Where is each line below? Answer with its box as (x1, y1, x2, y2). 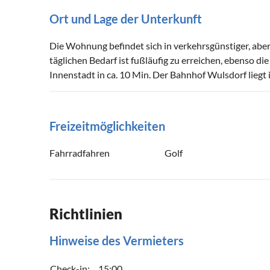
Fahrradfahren (49, 147, 110, 159)
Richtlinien (49, 205, 122, 223)
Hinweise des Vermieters (49, 233, 184, 248)
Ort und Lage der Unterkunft (49, 11, 202, 27)
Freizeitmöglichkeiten (49, 119, 165, 134)
